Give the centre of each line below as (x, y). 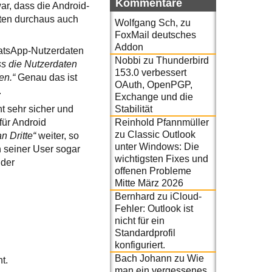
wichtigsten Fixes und (161, 158)
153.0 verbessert (151, 72)
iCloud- (186, 196)
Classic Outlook (161, 134)
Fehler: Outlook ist (154, 208)
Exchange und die (154, 97)
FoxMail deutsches (155, 35)
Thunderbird (182, 60)
